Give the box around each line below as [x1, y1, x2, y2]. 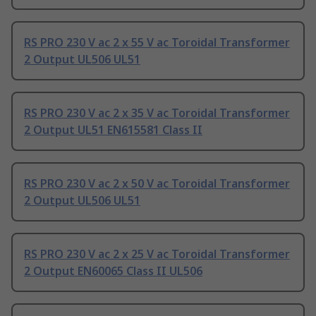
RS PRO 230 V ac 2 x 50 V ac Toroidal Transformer [24, 176, 290, 192]
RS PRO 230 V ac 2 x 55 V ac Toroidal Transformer [24, 35, 290, 51]
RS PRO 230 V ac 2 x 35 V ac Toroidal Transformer [24, 105, 290, 121]
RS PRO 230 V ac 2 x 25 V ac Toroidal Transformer [24, 246, 290, 262]
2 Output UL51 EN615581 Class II [24, 122, 202, 138]
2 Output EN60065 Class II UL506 [24, 263, 202, 279]
